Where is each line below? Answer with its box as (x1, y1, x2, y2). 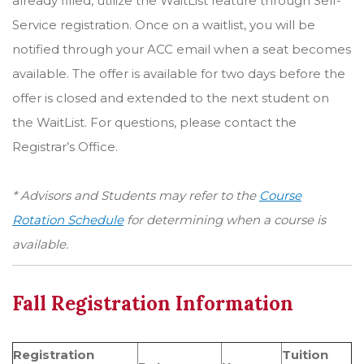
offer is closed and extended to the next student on (12, 90, 329, 106)
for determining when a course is (123, 212, 326, 227)
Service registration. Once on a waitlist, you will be (12, 17, 315, 32)
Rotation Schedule (12, 212, 123, 227)
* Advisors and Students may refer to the (12, 188, 259, 203)
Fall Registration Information (12, 291, 293, 316)
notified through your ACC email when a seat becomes (12, 41, 351, 57)
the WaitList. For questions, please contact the (12, 115, 297, 130)
